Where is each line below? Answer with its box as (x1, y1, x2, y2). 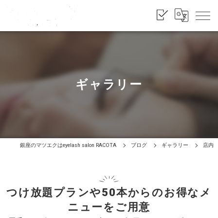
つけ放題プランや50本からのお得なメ (6, 186, 212, 199)
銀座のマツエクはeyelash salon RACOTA (20, 142, 117, 148)
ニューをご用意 (67, 201, 151, 213)
